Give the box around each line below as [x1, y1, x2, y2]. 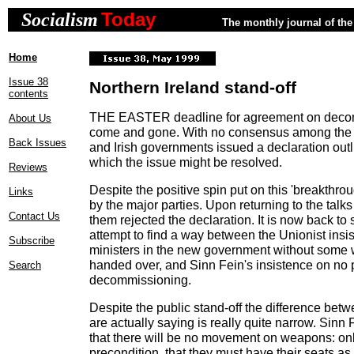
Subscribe [9, 235, 55, 247]
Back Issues [9, 137, 66, 149]
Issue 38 [9, 76, 48, 88]
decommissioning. [89, 273, 191, 287]
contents [9, 88, 48, 100]
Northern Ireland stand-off [89, 78, 296, 96]
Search [9, 259, 41, 271]
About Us [9, 112, 51, 124]
